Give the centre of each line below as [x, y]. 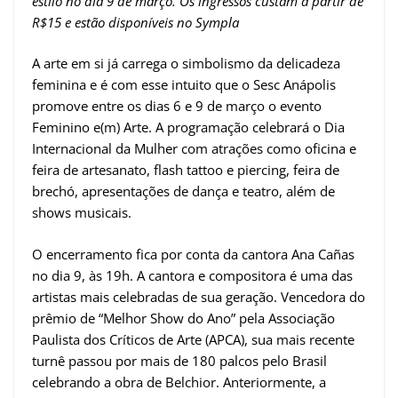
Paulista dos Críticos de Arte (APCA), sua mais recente [193, 339]
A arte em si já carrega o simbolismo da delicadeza [186, 64]
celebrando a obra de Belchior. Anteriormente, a [179, 382]
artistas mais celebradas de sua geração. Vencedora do [199, 296]
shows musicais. [82, 213]
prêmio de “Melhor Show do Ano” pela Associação [183, 318]
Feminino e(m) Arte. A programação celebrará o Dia [188, 127]
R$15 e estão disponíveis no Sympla [135, 22]
